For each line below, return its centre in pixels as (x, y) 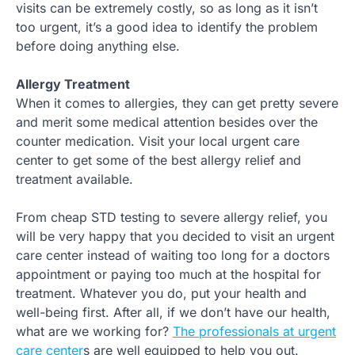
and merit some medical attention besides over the (167, 122)
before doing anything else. (98, 46)
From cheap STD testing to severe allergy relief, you (172, 218)
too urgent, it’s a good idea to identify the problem (167, 27)
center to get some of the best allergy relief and (158, 160)
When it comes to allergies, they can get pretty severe (177, 103)
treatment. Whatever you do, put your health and (161, 294)
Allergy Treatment (73, 84)
